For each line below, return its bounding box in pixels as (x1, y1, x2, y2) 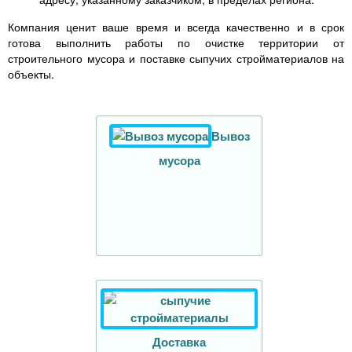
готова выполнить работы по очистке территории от (8, 35, 344, 51)
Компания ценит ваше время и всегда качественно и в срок (8, 19, 344, 35)
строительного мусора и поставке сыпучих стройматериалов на (8, 50, 344, 67)
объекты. (8, 66, 54, 82)
